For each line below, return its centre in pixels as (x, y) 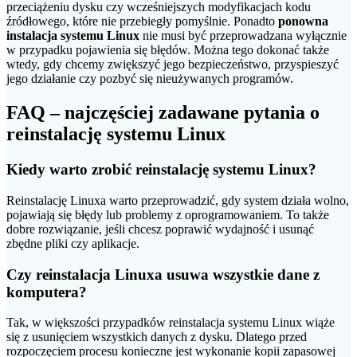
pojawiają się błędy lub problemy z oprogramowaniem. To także (168, 214)
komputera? (47, 292)
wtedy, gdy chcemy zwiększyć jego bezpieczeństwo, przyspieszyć (173, 65)
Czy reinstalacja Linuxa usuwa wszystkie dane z (163, 274)
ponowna (303, 22)
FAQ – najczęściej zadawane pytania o (163, 113)
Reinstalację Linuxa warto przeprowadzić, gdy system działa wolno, (178, 200)
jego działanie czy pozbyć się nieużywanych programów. (150, 79)
